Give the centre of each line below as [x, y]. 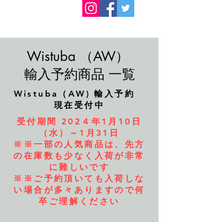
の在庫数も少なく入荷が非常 [79, 156]
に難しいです [79, 167]
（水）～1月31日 [79, 133]
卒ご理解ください [79, 201]
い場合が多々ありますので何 [79, 190]
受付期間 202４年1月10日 [79, 121]
